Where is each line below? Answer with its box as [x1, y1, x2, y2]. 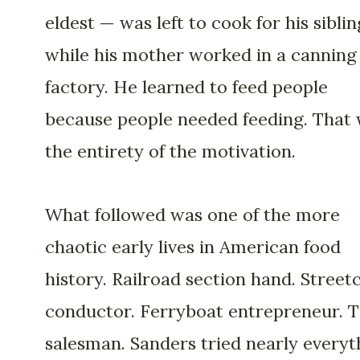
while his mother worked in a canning [45, 43, 357, 67]
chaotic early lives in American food [45, 235, 341, 258]
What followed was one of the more [45, 202, 340, 226]
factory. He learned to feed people [45, 76, 328, 99]
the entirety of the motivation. [45, 140, 296, 163]
